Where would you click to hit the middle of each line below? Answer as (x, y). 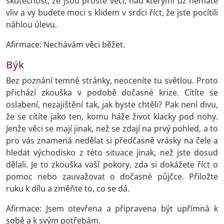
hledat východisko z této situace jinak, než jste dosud (112, 153)
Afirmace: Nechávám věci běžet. (65, 45)
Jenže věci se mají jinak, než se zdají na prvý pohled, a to (112, 129)
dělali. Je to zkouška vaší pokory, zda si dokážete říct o (112, 165)
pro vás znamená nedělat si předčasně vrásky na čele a (112, 141)
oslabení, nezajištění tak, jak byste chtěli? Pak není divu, (112, 105)
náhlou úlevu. (32, 25)
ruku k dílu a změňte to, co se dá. (69, 189)
